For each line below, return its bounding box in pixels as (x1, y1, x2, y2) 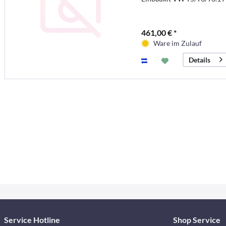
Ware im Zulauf (153, 38, 202, 47)
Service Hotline (4, 215, 60, 225)
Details (188, 55, 210, 64)
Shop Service (173, 215, 220, 225)
